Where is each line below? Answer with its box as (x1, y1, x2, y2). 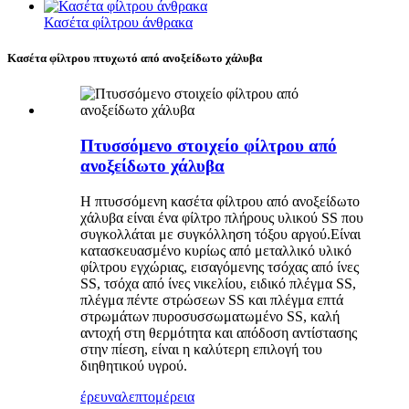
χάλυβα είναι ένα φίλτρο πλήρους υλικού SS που (80, 209, 363, 225)
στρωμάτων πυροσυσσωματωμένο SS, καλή (80, 308, 340, 324)
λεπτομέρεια (121, 388, 194, 404)
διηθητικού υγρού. (80, 357, 187, 373)
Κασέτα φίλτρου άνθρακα (44, 15, 193, 31)
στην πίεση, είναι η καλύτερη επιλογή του (80, 341, 322, 357)
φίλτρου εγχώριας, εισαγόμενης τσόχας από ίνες (80, 258, 359, 275)
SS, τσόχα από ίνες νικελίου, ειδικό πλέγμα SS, (80, 275, 356, 291)
